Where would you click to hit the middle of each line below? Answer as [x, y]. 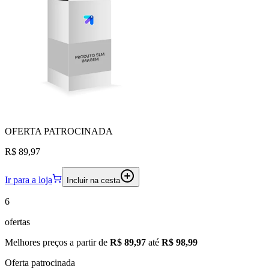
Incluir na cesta [93, 180]
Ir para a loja [29, 180]
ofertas [17, 222]
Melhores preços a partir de [57, 242]
